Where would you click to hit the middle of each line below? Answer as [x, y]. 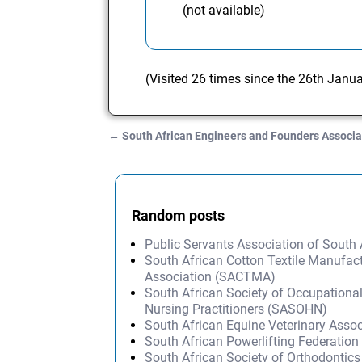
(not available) [224, 10]
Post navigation [170, 152]
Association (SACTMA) [210, 276]
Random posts [179, 215]
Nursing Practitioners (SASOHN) [236, 309]
